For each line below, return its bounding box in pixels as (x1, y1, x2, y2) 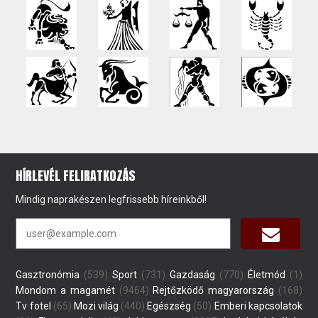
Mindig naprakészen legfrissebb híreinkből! (16, 193, 207, 205)
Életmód (247, 268, 285, 280)
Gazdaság (169, 268, 215, 280)
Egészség (147, 300, 192, 312)
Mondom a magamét (16, 284, 115, 296)
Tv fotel (16, 300, 51, 312)
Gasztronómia (16, 268, 80, 280)
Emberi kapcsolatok (214, 300, 302, 312)
